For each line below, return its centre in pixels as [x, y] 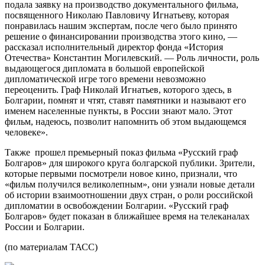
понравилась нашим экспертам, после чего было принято [121, 25]
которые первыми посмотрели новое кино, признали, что [121, 173]
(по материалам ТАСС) [51, 247]
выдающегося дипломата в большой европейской [105, 68]
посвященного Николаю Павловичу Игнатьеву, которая [117, 15]
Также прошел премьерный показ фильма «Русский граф [121, 152]
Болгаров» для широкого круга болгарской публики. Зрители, [130, 163]
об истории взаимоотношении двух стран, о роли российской [129, 195]
